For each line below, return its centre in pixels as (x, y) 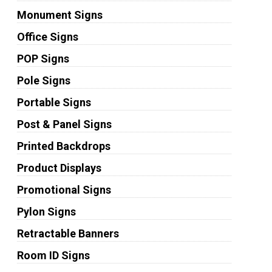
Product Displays (59, 168)
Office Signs (47, 37)
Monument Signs (59, 15)
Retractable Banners (68, 233)
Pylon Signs (46, 212)
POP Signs (43, 59)
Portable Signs (54, 102)
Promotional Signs (64, 190)
